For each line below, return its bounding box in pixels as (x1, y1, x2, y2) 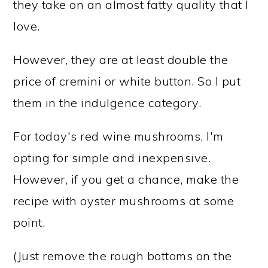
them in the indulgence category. (13, 95, 202, 110)
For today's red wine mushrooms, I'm (13, 128, 224, 144)
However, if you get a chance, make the (13, 171, 239, 187)
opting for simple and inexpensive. (13, 150, 211, 165)
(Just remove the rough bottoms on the (13, 248, 232, 263)
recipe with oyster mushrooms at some (13, 193, 234, 208)
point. (13, 214, 45, 230)
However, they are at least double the (13, 51, 229, 67)
